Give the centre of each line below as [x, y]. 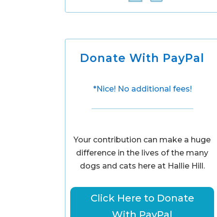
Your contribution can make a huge [142, 140]
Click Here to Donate [142, 198]
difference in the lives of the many [142, 153]
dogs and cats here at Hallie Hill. [142, 166]
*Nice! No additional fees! [142, 89]
